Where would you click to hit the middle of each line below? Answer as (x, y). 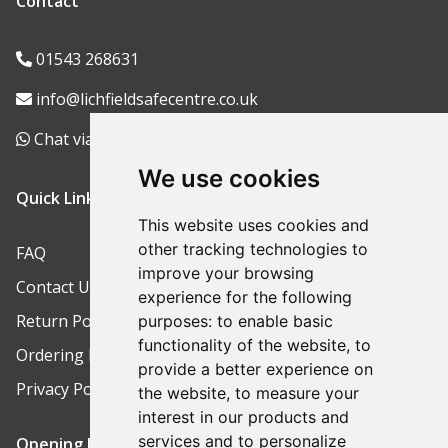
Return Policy (65, 320)
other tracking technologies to (252, 249)
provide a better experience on (255, 369)
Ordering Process (81, 354)
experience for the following (244, 297)
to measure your (296, 393)
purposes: (177, 321)
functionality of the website (241, 345)
